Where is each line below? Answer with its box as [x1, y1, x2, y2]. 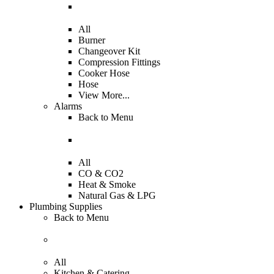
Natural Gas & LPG [78, 190, 156, 201]
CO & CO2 [78, 168, 124, 179]
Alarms [54, 101, 82, 112]
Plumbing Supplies [29, 201, 102, 212]
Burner [78, 35, 105, 46]
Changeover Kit [78, 46, 140, 57]
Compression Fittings [78, 57, 160, 68]
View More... [78, 90, 130, 101]
